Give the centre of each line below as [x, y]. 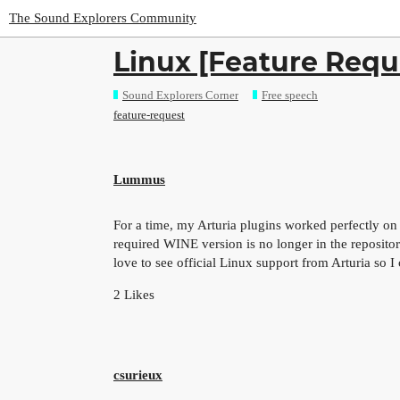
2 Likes [134, 295]
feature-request [149, 114]
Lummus [139, 179]
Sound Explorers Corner [180, 95]
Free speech [290, 95]
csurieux [138, 375]
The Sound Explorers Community [103, 18]
